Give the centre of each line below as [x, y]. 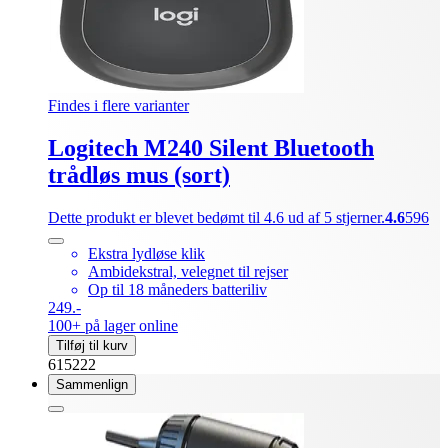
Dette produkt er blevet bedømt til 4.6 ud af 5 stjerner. [216, 217]
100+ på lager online [113, 325]
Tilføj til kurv [92, 345]
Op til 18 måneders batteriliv [177, 289]
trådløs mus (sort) [139, 174]
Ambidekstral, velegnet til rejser [188, 271]
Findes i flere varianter [118, 105]
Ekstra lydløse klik [146, 253]
